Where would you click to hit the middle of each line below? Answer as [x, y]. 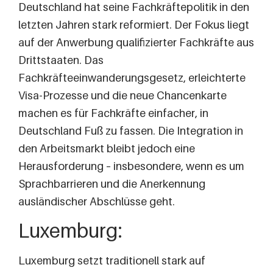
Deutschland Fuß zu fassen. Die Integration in [131, 130]
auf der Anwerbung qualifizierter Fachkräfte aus [136, 42]
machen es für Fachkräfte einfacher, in [113, 113]
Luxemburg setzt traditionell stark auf [112, 261]
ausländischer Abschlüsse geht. [97, 201]
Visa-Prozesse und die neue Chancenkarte [122, 95]
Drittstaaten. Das [61, 60]
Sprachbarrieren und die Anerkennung [112, 183]
